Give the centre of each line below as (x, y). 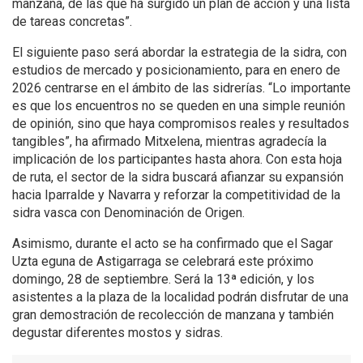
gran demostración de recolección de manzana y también (173, 315)
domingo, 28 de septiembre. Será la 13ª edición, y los (163, 280)
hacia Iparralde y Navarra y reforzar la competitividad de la (176, 195)
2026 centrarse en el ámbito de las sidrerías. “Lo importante (181, 88)
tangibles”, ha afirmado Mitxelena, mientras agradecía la (169, 142)
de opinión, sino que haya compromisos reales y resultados (181, 124)
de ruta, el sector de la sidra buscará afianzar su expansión (178, 177)
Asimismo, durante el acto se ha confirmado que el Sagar (173, 244)
